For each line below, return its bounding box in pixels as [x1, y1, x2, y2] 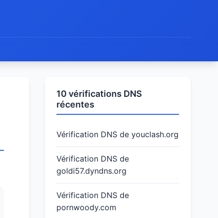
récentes [56, 99, 94, 109]
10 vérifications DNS [56, 89, 142, 99]
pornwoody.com [56, 202, 116, 212]
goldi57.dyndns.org [56, 166, 127, 176]
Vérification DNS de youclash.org [56, 129, 179, 139]
